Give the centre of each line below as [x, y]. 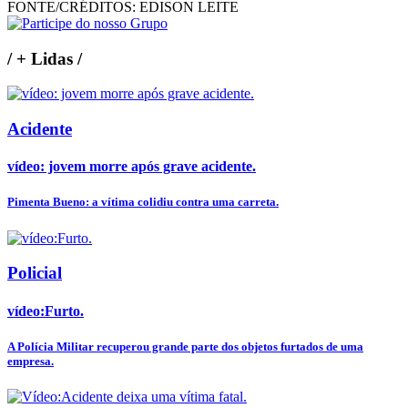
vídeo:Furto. [46, 311]
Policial [35, 273]
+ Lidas [45, 58]
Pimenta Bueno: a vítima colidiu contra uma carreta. [143, 202]
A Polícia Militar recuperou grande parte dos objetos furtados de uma [185, 346]
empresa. [31, 361]
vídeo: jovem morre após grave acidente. [132, 167]
